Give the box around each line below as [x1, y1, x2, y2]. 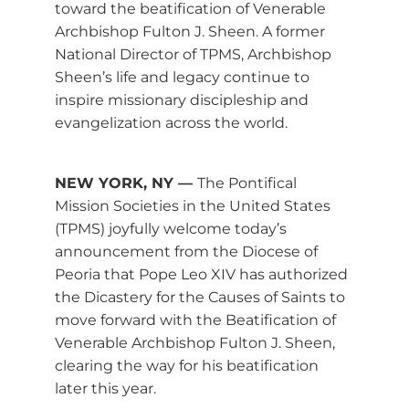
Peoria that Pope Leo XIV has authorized [55, 265, 348, 283]
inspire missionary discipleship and [55, 90, 309, 109]
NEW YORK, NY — [55, 173, 197, 192]
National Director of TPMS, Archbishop [55, 45, 331, 63]
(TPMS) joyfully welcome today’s [55, 219, 287, 237]
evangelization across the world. [55, 113, 288, 131]
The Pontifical [197, 173, 297, 192]
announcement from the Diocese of [55, 242, 318, 260]
